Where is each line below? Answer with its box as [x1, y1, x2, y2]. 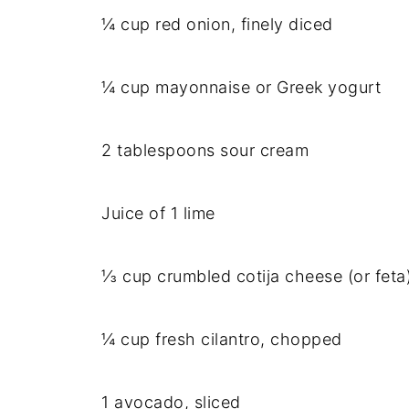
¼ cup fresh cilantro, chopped [101, 330, 342, 349]
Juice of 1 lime [101, 204, 215, 223]
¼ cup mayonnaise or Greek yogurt [101, 78, 381, 97]
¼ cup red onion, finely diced [101, 15, 333, 34]
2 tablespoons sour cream [101, 141, 309, 160]
